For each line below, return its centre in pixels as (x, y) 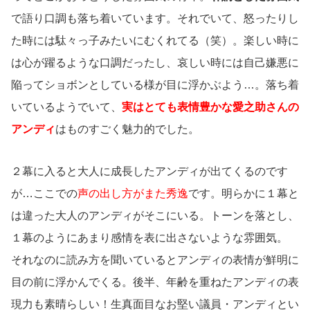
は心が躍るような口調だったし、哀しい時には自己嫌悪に (155, 62)
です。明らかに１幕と (244, 193)
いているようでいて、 (66, 107)
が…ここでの (44, 193)
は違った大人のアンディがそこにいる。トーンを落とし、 (155, 215)
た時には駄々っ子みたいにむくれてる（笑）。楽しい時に (155, 40)
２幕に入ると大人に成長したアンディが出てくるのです (149, 171)
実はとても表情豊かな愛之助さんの (210, 107)
